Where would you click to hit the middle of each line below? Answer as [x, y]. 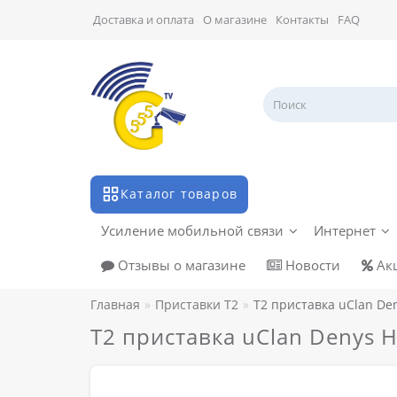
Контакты [302, 19]
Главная [115, 305]
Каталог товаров [179, 194]
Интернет [345, 231]
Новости [311, 265]
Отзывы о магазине [180, 265]
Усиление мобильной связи [192, 231]
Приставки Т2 [197, 305]
